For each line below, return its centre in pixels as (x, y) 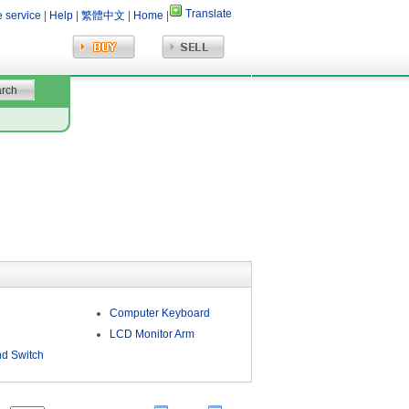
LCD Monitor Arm (152, 334)
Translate (209, 14)
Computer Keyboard (159, 313)
